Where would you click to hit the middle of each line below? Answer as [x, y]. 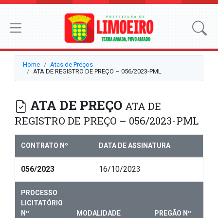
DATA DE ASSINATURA [135, 146]
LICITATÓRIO [42, 203]
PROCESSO [39, 193]
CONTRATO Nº [45, 146]
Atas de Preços [72, 65]
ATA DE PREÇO [76, 105]
